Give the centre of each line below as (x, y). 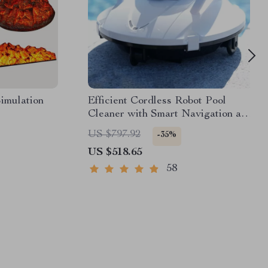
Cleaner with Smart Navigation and (170, 114)
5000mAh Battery (128, 127)
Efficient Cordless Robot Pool (157, 101)
